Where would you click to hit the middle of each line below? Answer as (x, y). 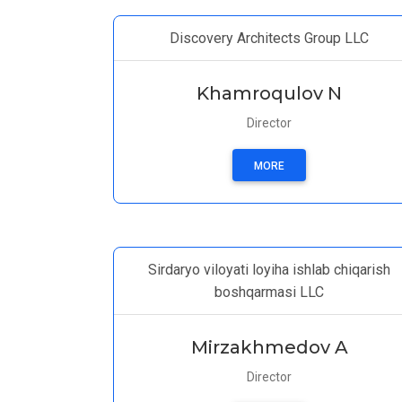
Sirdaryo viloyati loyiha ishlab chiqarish (269, 270)
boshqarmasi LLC (269, 292)
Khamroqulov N (269, 93)
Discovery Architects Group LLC (269, 38)
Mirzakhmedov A (269, 347)
